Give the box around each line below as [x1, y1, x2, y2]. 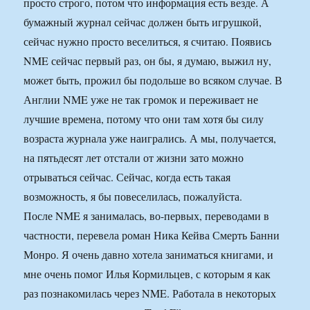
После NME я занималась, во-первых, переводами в [24, 208, 270, 224]
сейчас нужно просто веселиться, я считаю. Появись [24, 34, 272, 49]
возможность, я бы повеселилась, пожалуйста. [24, 189, 243, 204]
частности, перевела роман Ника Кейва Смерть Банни [24, 228, 280, 243]
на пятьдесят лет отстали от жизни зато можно [24, 150, 244, 165]
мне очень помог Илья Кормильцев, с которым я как [24, 266, 271, 282]
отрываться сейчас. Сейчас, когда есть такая [24, 170, 231, 185]
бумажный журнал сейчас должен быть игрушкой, [24, 15, 262, 30]
